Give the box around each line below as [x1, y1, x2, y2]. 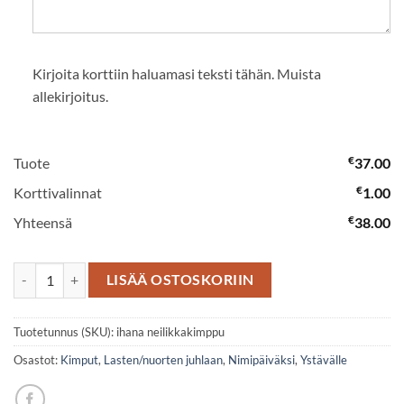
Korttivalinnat [14, 183, 102, 201]
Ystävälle [300, 352, 347, 367]
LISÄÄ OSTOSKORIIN [106, 271, 254, 288]
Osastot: [14, 352, 60, 367]
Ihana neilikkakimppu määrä [13, 263, 172, 280]
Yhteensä [14, 213, 72, 231]
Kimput [60, 352, 98, 367]
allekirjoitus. [32, 87, 108, 105]
